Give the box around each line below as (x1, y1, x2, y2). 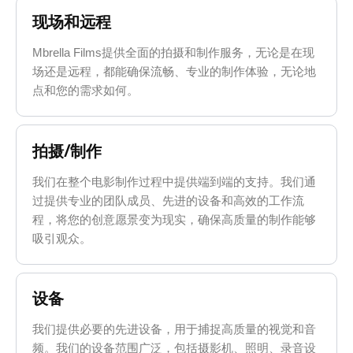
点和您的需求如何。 (32, 83, 139, 97)
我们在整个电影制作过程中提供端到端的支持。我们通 (32, 174, 317, 188)
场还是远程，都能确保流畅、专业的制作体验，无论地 (32, 64, 317, 78)
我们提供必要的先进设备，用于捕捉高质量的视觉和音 (32, 322, 317, 336)
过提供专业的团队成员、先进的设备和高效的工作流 (32, 193, 305, 207)
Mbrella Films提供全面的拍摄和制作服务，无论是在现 (32, 45, 315, 59)
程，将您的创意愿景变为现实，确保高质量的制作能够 (32, 212, 317, 226)
